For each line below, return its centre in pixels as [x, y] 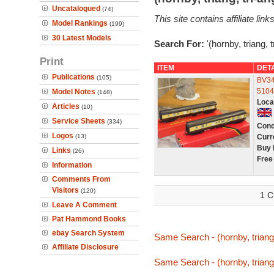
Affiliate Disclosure [85, 247]
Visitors [65, 190]
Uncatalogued [76, 9]
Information [72, 165]
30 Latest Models [82, 38]
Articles [66, 106]
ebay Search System [88, 233]
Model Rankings [80, 23]
